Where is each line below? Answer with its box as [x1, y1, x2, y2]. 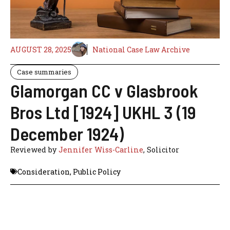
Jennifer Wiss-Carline [59, 145, 143, 155]
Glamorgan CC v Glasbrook [10, 80, 198, 102]
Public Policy [73, 166, 121, 177]
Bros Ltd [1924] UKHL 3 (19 [10, 101, 196, 123]
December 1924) [10, 123, 124, 145]
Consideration [17, 166, 70, 177]
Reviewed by [10, 145, 59, 155]
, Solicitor [143, 145, 179, 155]
